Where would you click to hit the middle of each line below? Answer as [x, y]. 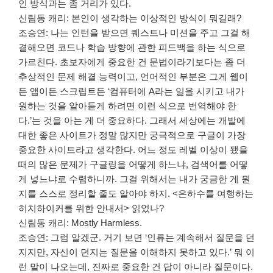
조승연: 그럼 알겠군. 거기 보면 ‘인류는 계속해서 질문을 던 [136, 238]
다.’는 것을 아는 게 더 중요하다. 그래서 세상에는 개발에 [132, 121]
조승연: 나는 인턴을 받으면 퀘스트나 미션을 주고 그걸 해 [134, 33]
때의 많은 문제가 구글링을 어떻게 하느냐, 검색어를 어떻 [133, 165]
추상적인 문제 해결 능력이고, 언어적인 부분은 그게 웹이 [133, 77]
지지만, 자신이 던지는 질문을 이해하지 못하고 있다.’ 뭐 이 [136, 252]
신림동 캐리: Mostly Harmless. [80, 223]
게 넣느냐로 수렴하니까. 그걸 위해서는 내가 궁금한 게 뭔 [134, 179]
